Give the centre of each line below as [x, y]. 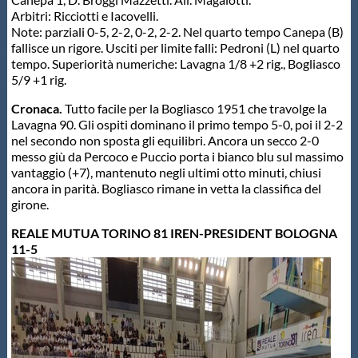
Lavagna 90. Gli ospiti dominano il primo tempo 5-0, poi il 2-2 [177, 124]
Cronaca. [38, 108]
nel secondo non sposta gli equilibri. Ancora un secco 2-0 [165, 140]
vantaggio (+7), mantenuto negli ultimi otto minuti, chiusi [166, 172]
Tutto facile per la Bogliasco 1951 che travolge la [195, 108]
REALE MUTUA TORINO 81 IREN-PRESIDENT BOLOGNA [174, 233]
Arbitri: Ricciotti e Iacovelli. [84, 16]
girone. [30, 204]
